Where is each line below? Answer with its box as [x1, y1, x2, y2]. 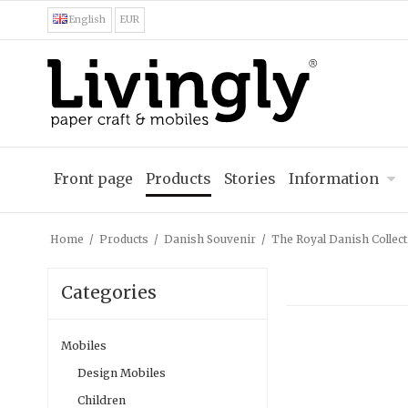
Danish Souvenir [163, 231, 256, 246]
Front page [54, 168, 133, 188]
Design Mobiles [76, 366, 166, 381]
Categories [61, 280, 157, 303]
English [69, 14, 107, 26]
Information [289, 168, 379, 188]
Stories [224, 168, 276, 188]
